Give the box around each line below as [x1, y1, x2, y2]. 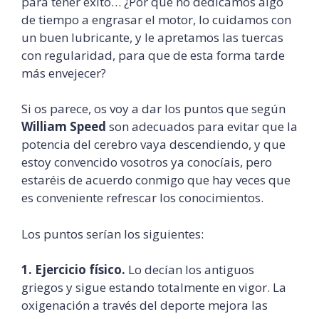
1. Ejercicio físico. [21, 261, 125, 278]
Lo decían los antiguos [125, 261, 254, 278]
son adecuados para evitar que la [106, 118, 298, 135]
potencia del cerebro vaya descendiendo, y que [21, 136, 286, 153]
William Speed [21, 118, 106, 135]
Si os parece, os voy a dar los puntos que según [21, 100, 286, 117]
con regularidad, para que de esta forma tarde [21, 46, 285, 63]
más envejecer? [21, 64, 106, 81]
